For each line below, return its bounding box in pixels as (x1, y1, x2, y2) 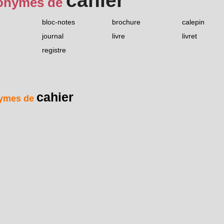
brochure (112, 18, 140, 26)
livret (182, 32, 197, 40)
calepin (182, 18, 204, 26)
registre (42, 46, 66, 54)
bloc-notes (42, 18, 75, 26)
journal (42, 32, 63, 40)
